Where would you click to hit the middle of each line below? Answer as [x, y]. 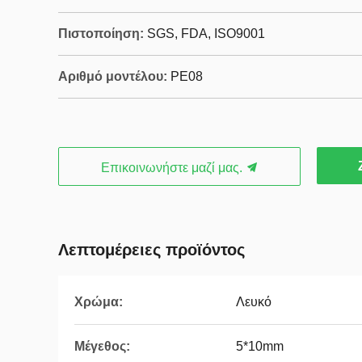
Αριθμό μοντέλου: [113, 76]
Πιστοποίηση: [101, 34]
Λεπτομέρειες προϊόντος [152, 250]
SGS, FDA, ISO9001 [206, 34]
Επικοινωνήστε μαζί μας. [173, 168]
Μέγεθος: [102, 346]
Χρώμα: [99, 302]
